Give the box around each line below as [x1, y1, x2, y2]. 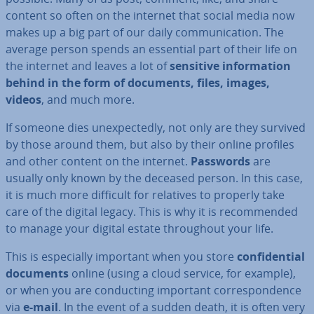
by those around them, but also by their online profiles [6, 137, 294, 152]
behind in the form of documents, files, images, [6, 75, 270, 90]
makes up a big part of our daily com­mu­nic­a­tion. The [6, 25, 284, 40]
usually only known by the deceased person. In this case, [6, 170, 303, 186]
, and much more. [41, 92, 135, 107]
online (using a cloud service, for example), [69, 266, 296, 281]
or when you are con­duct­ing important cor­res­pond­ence [6, 282, 301, 298]
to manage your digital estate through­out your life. [6, 221, 273, 236]
